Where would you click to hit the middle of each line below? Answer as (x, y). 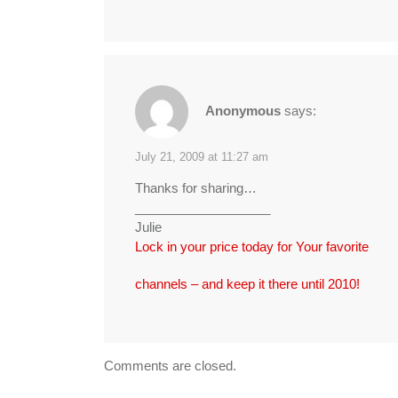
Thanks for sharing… (196, 187)
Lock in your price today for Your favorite (252, 246)
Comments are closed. (170, 365)
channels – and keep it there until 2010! (247, 283)
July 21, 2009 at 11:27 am (202, 156)
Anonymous (243, 110)
